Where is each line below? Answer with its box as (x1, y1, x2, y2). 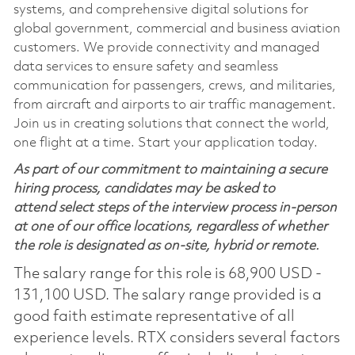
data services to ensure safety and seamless (13, 59, 278, 74)
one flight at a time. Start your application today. (13, 136, 318, 150)
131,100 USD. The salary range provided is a (13, 287, 322, 303)
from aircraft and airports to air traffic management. (13, 97, 336, 112)
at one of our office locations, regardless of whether (13, 219, 327, 234)
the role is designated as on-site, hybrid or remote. (13, 239, 319, 253)
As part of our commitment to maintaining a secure (13, 162, 327, 177)
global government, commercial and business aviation (13, 21, 341, 36)
